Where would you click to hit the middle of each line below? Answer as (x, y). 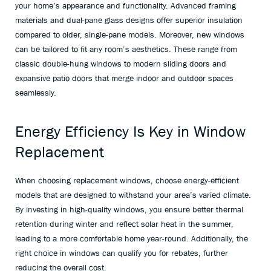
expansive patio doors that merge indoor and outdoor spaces (124, 78)
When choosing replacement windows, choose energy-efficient (127, 180)
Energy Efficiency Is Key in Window (130, 131)
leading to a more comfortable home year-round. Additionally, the (132, 238)
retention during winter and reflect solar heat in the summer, (124, 224)
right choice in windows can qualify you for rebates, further (122, 253)
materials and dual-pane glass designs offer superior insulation (129, 20)
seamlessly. (36, 93)
